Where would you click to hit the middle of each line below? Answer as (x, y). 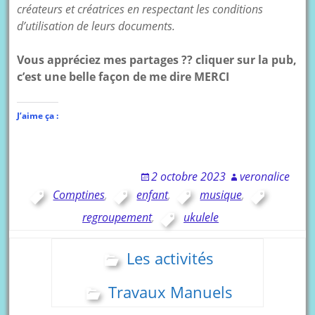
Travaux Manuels (170, 291)
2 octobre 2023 (188, 176)
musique (221, 194)
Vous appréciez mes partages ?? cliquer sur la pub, (157, 59)
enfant (153, 194)
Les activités (171, 258)
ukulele (201, 217)
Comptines (79, 194)
